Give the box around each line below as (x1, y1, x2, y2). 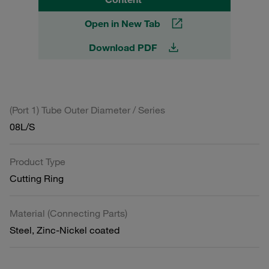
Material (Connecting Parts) (10, 207, 127, 219)
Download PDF (88, 41, 157, 53)
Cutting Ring (10, 172, 64, 184)
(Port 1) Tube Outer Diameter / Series (10, 103, 165, 116)
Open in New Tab (85, 17, 160, 29)
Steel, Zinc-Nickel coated (10, 223, 119, 236)
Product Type (10, 155, 65, 168)
